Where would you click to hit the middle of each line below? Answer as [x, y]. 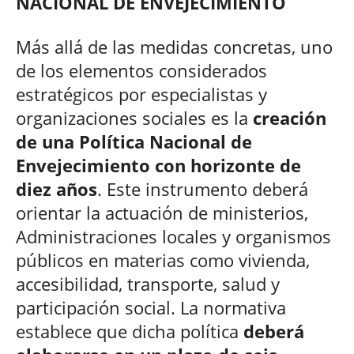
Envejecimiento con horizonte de [158, 165]
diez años [56, 188]
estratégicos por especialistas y [141, 94]
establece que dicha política [130, 331]
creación [290, 117]
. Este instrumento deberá [203, 188]
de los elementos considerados [141, 70]
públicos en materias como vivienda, [163, 260]
